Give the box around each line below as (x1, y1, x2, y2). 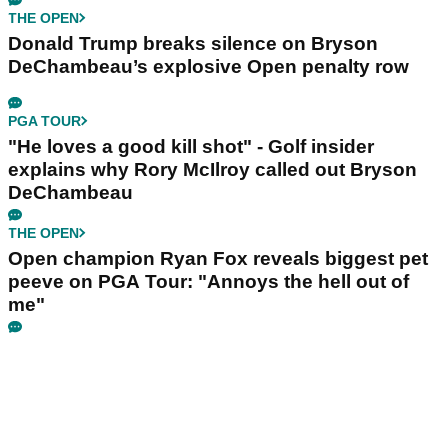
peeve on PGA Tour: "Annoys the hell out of (8, 270, 409, 292)
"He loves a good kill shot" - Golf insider (8, 135, 374, 157)
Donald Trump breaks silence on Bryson (8, 32, 378, 54)
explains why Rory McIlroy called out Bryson (8, 158, 417, 180)
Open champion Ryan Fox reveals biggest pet (8, 247, 428, 269)
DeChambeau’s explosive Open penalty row (8, 55, 409, 77)
